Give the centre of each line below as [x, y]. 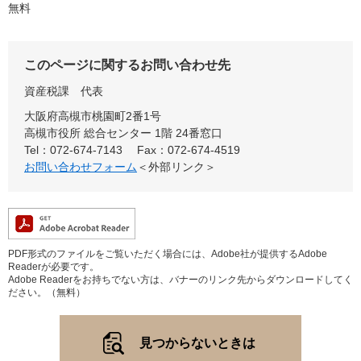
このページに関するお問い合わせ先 [127, 64]
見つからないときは [197, 342]
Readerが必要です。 [54, 266]
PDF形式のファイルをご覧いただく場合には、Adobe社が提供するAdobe [168, 253]
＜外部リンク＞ [176, 166]
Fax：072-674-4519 [189, 149]
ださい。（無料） [47, 292]
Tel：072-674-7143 [73, 149]
